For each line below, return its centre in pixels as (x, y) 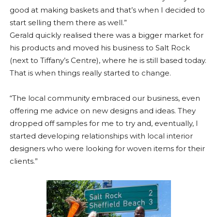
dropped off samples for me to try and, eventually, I (104, 123)
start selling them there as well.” (68, 22)
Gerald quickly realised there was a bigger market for (107, 35)
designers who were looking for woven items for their (107, 148)
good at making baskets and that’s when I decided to (107, 10)
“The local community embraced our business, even (105, 98)
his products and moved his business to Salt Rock (100, 47)
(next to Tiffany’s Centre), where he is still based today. (108, 60)
